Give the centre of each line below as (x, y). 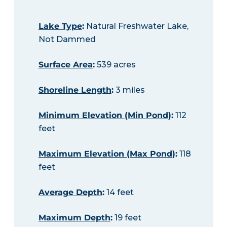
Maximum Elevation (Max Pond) (107, 154)
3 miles (129, 90)
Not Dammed (67, 40)
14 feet (119, 193)
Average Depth (70, 193)
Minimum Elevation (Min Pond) (105, 116)
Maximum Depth (74, 218)
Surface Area (65, 65)
